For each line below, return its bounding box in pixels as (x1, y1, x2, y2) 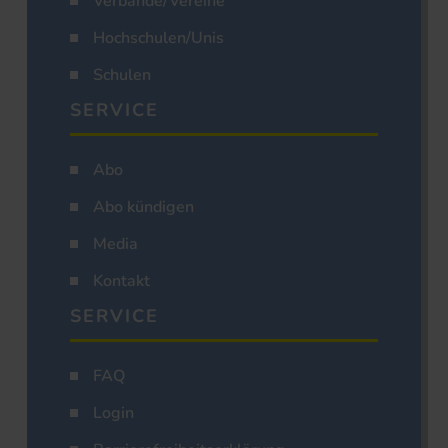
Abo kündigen (93, 196, 194, 219)
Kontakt (93, 270, 150, 293)
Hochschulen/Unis (93, 27, 224, 50)
